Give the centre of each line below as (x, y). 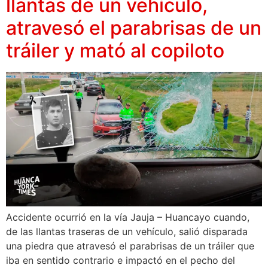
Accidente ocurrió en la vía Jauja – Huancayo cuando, (128, 217)
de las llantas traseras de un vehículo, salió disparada (127, 231)
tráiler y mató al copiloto (115, 50)
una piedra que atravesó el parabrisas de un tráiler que (130, 246)
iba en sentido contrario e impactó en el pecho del (121, 260)
